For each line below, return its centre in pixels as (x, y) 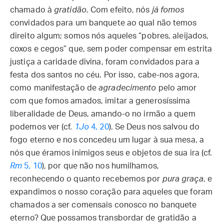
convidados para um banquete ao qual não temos (103, 23)
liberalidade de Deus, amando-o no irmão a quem (103, 114)
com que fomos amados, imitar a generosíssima (100, 101)
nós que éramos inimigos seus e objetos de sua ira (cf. (111, 153)
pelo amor (176, 88)
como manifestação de (54, 88)
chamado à (32, 10)
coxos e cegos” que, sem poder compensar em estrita (111, 49)
